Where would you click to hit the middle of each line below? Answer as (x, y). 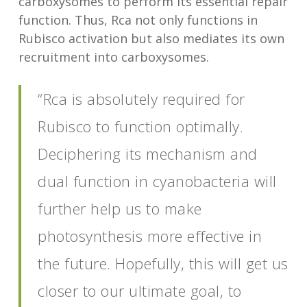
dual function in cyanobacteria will (157, 181)
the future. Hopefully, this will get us (163, 263)
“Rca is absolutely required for (142, 98)
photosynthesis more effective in (150, 235)
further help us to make (120, 208)
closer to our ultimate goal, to (140, 290)
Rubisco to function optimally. (141, 126)
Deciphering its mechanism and (148, 153)
